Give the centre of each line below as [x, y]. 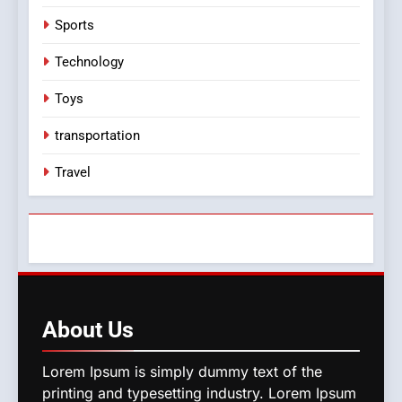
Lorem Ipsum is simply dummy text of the [182, 372]
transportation [97, 136]
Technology [89, 62]
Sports [74, 26]
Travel [73, 173]
